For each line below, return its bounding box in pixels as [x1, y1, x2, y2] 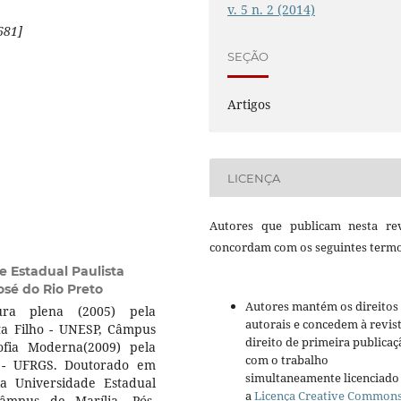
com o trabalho [245, 352, 328, 369]
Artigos [227, 96, 271, 114]
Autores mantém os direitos [245, 298, 398, 315]
